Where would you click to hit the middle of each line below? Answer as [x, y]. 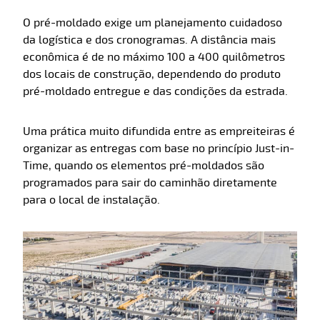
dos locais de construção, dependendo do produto [152, 75]
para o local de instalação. [91, 200]
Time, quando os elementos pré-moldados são [144, 166]
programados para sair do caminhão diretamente [150, 183]
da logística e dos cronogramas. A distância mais [149, 40]
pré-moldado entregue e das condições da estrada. [155, 92]
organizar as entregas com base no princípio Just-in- [159, 149]
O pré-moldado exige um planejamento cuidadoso [152, 23]
